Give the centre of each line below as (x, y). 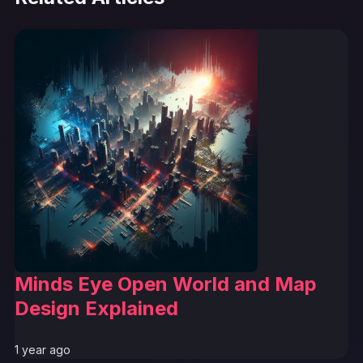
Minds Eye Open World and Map (166, 284)
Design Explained (96, 308)
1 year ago (43, 349)
